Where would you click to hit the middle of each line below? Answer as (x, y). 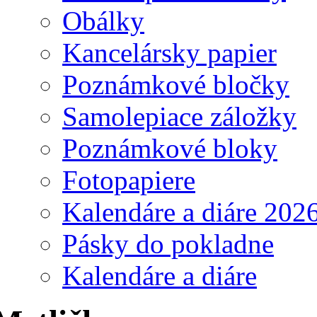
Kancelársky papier (169, 52)
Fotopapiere (129, 180)
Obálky (103, 21)
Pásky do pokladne (168, 243)
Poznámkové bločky (176, 84)
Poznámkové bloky (170, 148)
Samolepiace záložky (179, 116)
